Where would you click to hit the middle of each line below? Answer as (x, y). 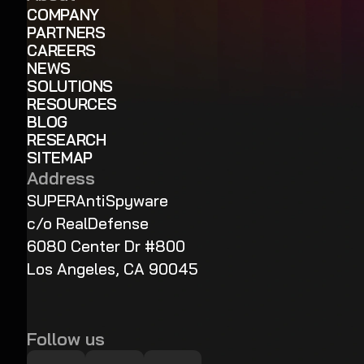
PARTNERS (66, 33)
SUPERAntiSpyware (98, 201)
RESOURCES (72, 104)
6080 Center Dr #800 (106, 247)
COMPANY (63, 15)
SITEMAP (60, 158)
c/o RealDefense (88, 224)
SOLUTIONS (70, 87)
